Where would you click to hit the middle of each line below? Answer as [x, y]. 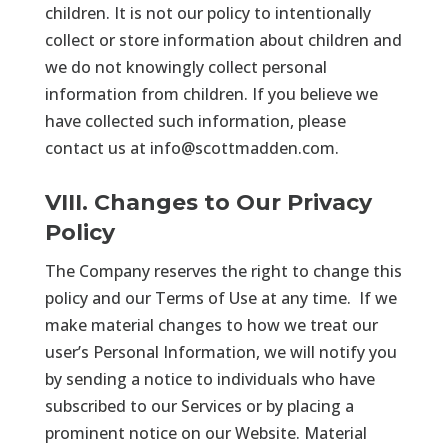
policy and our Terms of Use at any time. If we [220, 297]
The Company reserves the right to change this [223, 270]
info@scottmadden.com [242, 147]
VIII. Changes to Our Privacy [208, 202]
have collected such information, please [195, 120]
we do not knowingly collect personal [185, 66]
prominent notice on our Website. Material [205, 432]
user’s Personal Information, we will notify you [220, 351]
